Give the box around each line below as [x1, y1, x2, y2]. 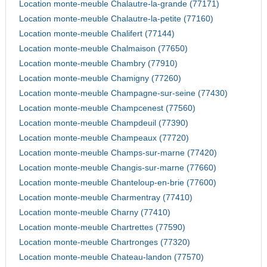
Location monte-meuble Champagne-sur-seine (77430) [18, 89, 228, 98]
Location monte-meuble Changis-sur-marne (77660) [18, 163, 216, 173]
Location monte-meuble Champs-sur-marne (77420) [18, 148, 217, 158]
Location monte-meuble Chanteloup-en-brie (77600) [18, 178, 216, 188]
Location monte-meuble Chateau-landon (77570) [18, 253, 204, 262]
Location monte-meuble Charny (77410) [18, 208, 170, 218]
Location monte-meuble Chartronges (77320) [18, 238, 190, 247]
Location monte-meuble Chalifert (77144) [18, 29, 175, 39]
